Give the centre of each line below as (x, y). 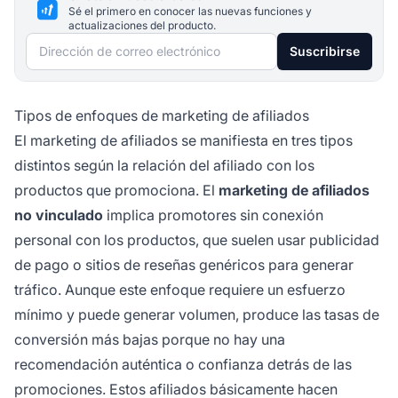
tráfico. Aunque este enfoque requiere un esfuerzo (180, 289)
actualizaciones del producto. (142, 25)
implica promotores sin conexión (213, 215)
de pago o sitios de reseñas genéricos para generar (184, 264)
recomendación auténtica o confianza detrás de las (183, 364)
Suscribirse (325, 51)
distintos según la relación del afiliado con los (164, 165)
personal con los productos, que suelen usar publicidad (197, 239)
